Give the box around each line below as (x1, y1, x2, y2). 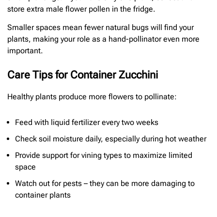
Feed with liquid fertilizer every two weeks (15, 118, 158, 127)
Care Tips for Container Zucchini (7, 68, 158, 81)
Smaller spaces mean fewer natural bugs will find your (7, 22, 194, 32)
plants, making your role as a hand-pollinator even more (7, 34, 200, 44)
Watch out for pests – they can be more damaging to (15, 179, 195, 188)
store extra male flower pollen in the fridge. (7, 4, 155, 14)
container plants (15, 190, 71, 200)
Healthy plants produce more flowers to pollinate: (7, 92, 177, 101)
